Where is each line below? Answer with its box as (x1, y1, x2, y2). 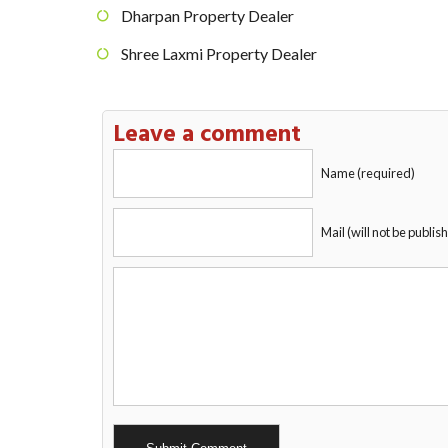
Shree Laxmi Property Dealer (121, 44, 317, 64)
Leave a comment (113, 116, 301, 155)
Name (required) (321, 165, 415, 182)
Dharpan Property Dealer (183, 6, 294, 26)
